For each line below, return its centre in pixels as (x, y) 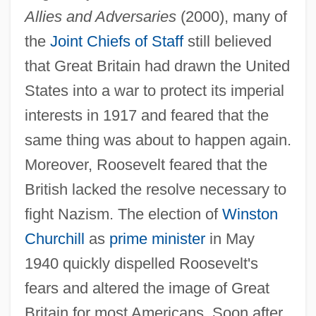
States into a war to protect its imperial (154, 90)
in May (230, 238)
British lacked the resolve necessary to (155, 189)
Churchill (54, 238)
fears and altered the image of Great (147, 288)
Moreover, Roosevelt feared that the (146, 164)
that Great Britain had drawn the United (157, 66)
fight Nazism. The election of (123, 214)
